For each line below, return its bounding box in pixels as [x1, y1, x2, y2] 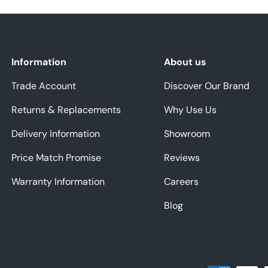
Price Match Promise [11, 151, 102, 164]
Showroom [163, 127, 210, 140]
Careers [163, 175, 199, 188]
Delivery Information [11, 127, 100, 140]
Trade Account [11, 79, 77, 92]
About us [163, 55, 206, 68]
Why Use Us [163, 103, 217, 116]
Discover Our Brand [163, 79, 249, 92]
